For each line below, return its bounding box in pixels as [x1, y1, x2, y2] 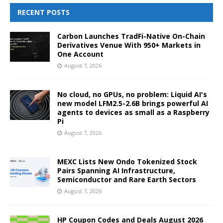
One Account [57, 49, 104, 59]
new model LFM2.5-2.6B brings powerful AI [57, 98, 208, 108]
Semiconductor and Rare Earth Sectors [57, 174, 196, 184]
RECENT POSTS [17, 7, 70, 17]
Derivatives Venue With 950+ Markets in [57, 40, 201, 50]
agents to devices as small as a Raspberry [57, 107, 210, 117]
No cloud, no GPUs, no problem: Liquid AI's [57, 89, 207, 99]
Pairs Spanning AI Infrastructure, [57, 165, 175, 175]
